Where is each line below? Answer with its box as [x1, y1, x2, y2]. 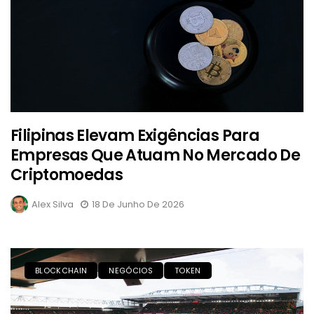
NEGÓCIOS [109, 265, 153, 277]
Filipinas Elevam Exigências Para [11, 125, 259, 147]
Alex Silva [32, 198, 74, 212]
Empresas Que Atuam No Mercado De [11, 144, 300, 167]
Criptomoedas [11, 164, 123, 186]
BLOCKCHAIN [35, 265, 88, 277]
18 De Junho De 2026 [92, 198, 184, 212]
